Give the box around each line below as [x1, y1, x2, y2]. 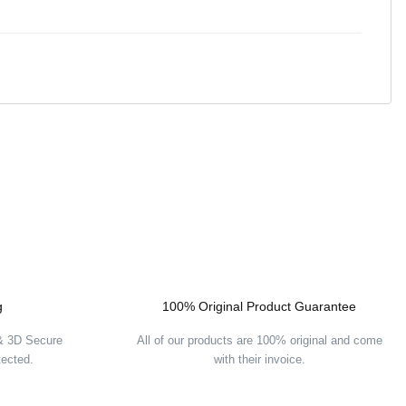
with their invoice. [213, 353, 305, 366]
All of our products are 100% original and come [136, 333, 382, 347]
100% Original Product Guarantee [162, 299, 356, 314]
